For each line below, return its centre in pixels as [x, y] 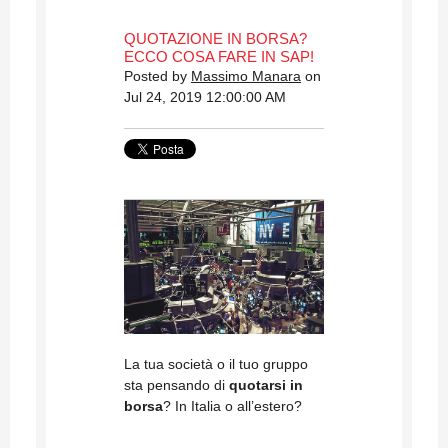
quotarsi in [266, 385]
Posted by [157, 76]
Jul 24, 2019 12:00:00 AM [205, 97]
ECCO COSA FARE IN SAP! [219, 57]
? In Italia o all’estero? [232, 406]
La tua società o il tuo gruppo [216, 364]
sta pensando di [176, 385]
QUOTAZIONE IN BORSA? [215, 39]
